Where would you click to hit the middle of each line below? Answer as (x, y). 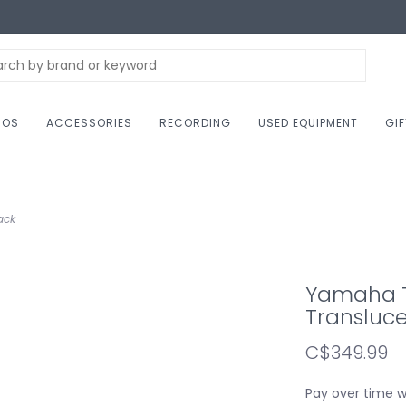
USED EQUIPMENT (308, 123)
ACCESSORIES (89, 123)
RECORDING (195, 123)
